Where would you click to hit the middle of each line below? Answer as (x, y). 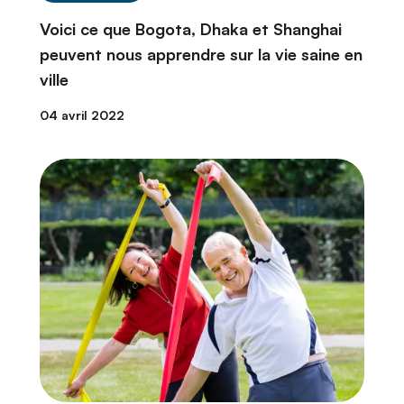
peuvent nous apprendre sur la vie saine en (201, 55)
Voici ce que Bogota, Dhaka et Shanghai (191, 29)
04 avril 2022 (82, 115)
